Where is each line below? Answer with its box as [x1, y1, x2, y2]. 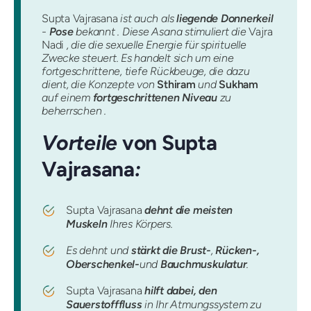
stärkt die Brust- [131, 244, 211, 258]
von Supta [121, 131, 217, 155]
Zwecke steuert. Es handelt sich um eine [42, 51, 234, 65]
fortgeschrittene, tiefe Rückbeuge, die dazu [42, 65, 250, 78]
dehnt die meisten [144, 203, 233, 217]
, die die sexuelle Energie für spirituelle [64, 38, 246, 51]
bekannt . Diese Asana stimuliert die [73, 25, 249, 38]
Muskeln [66, 217, 108, 231]
